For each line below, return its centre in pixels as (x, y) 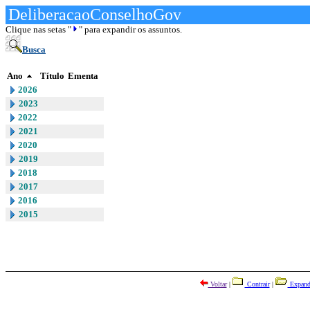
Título (52, 76)
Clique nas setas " (38, 29)
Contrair (257, 284)
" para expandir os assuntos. (130, 29)
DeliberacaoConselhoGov (95, 15)
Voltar (217, 284)
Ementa (83, 76)
